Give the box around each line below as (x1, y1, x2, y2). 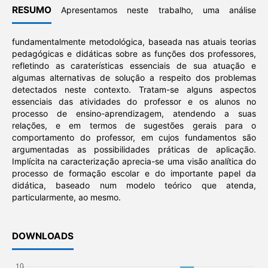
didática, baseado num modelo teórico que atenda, (11, 180, 257, 191)
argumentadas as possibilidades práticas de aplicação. (11, 144, 257, 155)
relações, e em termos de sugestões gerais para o (11, 120, 257, 131)
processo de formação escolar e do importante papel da (11, 168, 257, 179)
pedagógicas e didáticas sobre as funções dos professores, (11, 48, 257, 59)
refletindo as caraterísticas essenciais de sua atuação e (11, 60, 257, 71)
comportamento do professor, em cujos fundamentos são (11, 132, 257, 143)
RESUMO (11, 4, 51, 16)
